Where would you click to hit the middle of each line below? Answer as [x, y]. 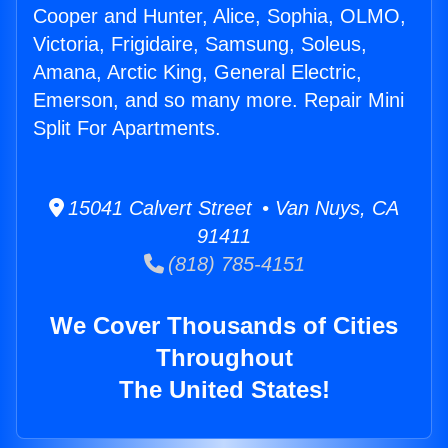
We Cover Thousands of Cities [224, 326]
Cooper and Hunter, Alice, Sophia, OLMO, [219, 16]
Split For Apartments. [127, 128]
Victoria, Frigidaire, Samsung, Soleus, [200, 44]
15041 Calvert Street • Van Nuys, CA [231, 208]
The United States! [224, 390]
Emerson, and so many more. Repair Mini [218, 100]
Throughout [224, 358]
